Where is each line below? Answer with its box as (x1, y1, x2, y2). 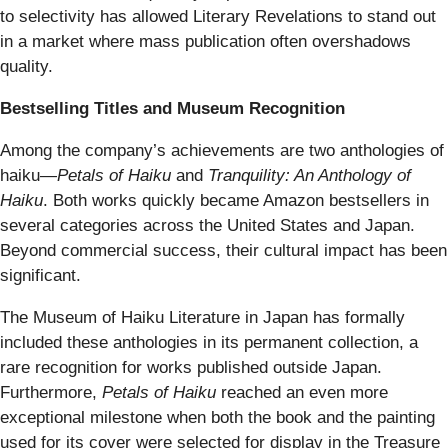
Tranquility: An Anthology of (208, 165, 411, 185)
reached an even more (216, 382, 388, 402)
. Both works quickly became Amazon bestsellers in (43, 190, 429, 210)
